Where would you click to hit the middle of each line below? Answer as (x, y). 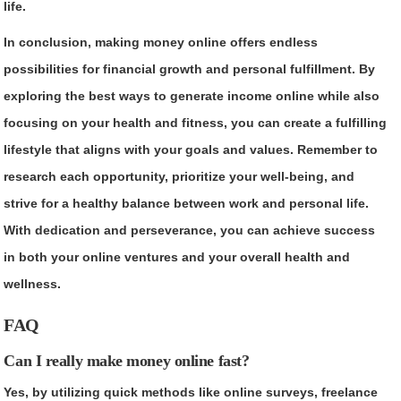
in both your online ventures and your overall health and (177, 256)
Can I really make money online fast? (127, 360)
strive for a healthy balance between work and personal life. (187, 203)
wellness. (33, 283)
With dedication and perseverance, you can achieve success (190, 230)
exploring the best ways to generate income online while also (192, 95)
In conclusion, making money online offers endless (161, 42)
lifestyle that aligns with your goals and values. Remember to (191, 149)
